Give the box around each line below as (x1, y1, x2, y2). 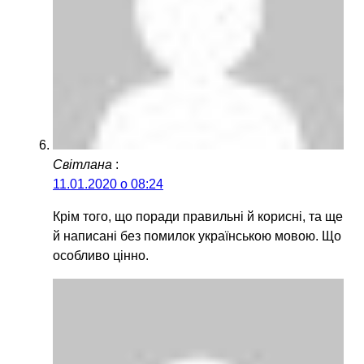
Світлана (53, 158, 112, 172)
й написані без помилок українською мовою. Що (53, 229, 341, 244)
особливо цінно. (53, 249, 149, 263)
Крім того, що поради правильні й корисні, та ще (53, 210, 343, 224)
